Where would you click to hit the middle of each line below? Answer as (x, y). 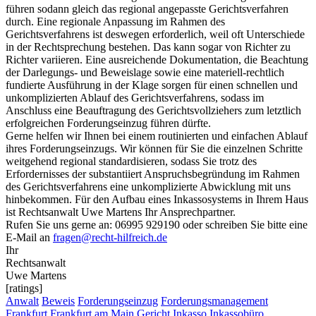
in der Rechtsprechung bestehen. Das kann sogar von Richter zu (148, 47)
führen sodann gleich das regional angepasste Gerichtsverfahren (147, 9)
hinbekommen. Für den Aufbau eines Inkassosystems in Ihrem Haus (157, 200)
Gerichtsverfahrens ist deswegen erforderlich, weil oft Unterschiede (155, 35)
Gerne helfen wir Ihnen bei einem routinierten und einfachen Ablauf (157, 136)
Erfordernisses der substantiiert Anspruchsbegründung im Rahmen (153, 174)
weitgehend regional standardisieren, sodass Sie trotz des (131, 162)
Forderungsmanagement (214, 301)
